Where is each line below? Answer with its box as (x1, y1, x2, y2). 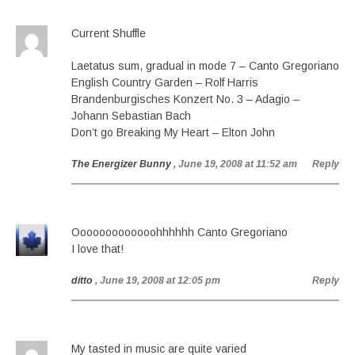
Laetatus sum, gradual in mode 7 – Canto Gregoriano (71, 59, 339, 72)
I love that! (71, 242, 124, 255)
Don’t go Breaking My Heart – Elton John (71, 126, 275, 139)
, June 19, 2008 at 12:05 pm (95, 275, 220, 286)
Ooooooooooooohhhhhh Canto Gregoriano (71, 226, 288, 239)
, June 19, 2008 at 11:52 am (174, 158, 297, 170)
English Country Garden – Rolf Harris (71, 76, 258, 89)
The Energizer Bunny (71, 158, 171, 170)
